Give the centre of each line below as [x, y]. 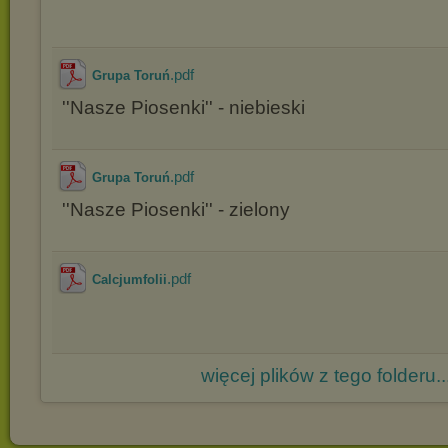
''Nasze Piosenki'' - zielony [176, 209]
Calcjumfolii [129, 279]
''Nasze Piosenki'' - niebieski [183, 107]
